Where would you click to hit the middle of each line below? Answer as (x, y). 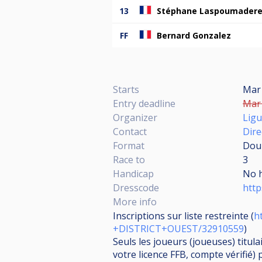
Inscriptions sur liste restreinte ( (183, 216)
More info (135, 201)
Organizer (135, 117)
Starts (126, 89)
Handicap (133, 173)
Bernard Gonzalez (194, 35)
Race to (129, 159)
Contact (130, 131)
